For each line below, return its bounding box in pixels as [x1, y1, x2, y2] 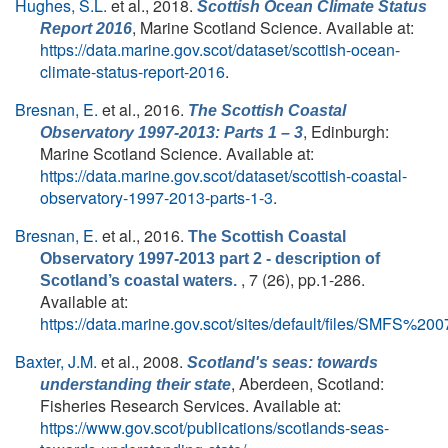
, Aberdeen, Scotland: [231, 372, 384, 395]
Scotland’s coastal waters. [40, 272, 237, 289]
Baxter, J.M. [15, 350, 97, 373]
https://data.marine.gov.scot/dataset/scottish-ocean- [40, 38, 400, 61]
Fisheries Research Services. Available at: [40, 394, 341, 417]
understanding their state [40, 376, 231, 393]
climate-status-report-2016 [40, 60, 225, 83]
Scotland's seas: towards [187, 354, 378, 371]
